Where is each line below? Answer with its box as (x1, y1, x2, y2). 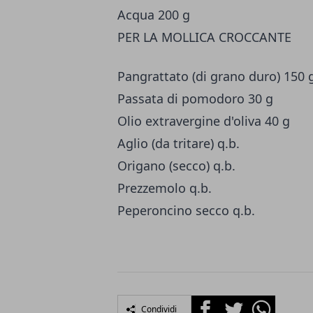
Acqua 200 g (117, 6, 190, 24)
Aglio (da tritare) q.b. (117, 135, 240, 152)
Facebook (191, 296, 242, 312)
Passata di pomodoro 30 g (117, 90, 273, 108)
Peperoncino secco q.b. (117, 202, 255, 219)
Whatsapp (247, 296, 300, 312)
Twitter (219, 296, 256, 312)
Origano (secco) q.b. (117, 157, 235, 175)
